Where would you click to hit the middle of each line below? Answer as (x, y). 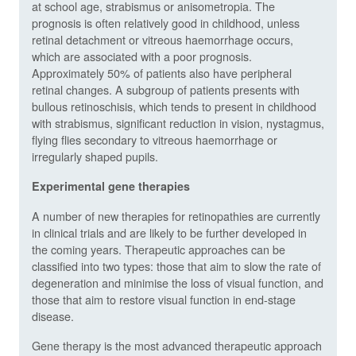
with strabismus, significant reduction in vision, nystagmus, (178, 122)
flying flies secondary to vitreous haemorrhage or (155, 139)
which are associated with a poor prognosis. (142, 56)
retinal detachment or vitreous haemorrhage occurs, (163, 39)
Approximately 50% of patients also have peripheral (162, 72)
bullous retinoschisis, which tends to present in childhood (174, 106)
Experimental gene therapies (111, 186)
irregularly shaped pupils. (95, 156)
